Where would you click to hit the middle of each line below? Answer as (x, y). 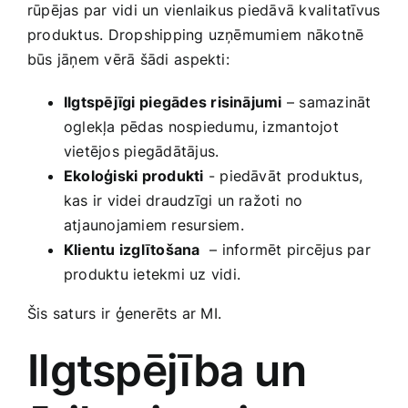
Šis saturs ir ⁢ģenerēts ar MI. (125, 314)
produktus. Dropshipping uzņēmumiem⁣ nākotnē (196, 35)
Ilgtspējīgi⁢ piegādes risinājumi (173, 102)
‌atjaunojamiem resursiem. (154, 225)
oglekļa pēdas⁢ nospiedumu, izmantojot (201, 127)
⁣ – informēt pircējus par (285, 250)
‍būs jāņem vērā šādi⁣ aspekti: (128, 60)
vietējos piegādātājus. (142, 152)
